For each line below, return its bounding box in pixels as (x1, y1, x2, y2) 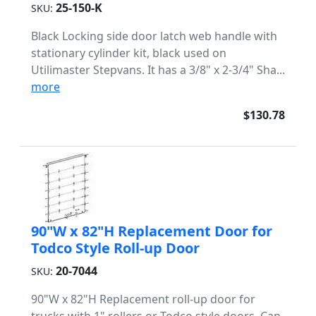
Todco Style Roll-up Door (31, 238, 200, 257)
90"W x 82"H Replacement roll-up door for (31, 291, 255, 307)
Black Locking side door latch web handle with (31, 28, 277, 44)
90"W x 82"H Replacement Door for (31, 221, 272, 241)
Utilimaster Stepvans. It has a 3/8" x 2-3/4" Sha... (31, 62, 285, 78)
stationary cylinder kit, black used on (31, 45, 226, 61)
